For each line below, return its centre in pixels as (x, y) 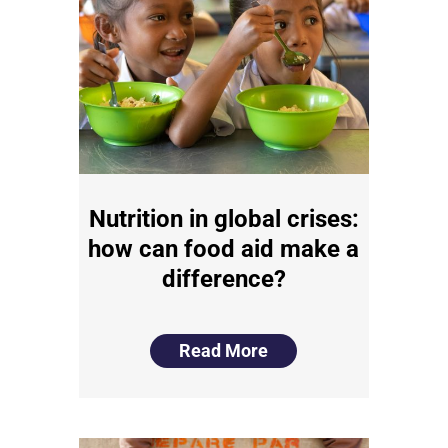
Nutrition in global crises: (223, 219)
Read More (224, 350)
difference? (223, 279)
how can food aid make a (224, 249)
